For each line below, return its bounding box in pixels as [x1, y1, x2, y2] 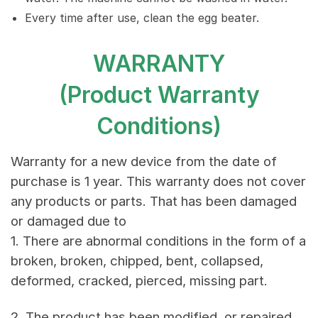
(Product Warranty [58, 81, 260, 109]
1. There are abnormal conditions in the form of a [11, 233, 306, 250]
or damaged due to [11, 213, 126, 230]
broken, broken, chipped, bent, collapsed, [11, 253, 263, 270]
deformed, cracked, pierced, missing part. [11, 273, 268, 290]
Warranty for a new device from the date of [11, 153, 277, 170]
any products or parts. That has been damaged [11, 193, 297, 210]
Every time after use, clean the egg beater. [25, 11, 259, 26]
